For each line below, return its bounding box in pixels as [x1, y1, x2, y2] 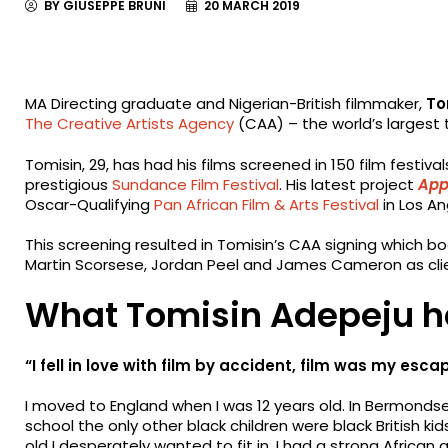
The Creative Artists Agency [25, 113, 235, 135]
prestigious [25, 173, 113, 195]
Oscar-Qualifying [25, 193, 155, 215]
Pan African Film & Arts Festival [154, 193, 384, 215]
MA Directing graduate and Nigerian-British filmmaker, [25, 93, 427, 115]
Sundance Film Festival [112, 173, 280, 195]
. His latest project [279, 173, 419, 195]
